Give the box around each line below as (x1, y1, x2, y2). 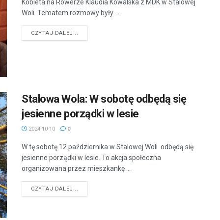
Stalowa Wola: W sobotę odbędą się (22, 92, 187, 105)
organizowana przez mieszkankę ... (22, 164, 131, 172)
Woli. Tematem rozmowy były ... (22, 8, 119, 17)
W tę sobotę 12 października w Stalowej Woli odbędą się (22, 142, 193, 151)
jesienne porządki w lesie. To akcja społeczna (22, 153, 161, 162)
